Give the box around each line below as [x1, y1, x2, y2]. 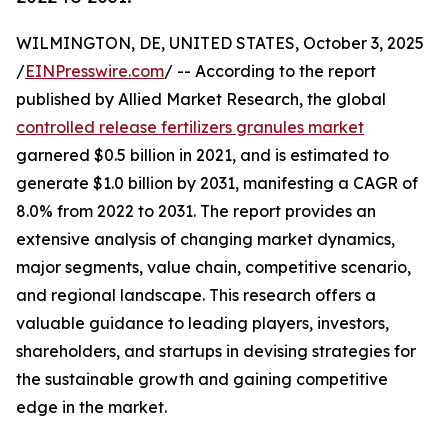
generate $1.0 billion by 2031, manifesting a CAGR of [16, 173, 418, 194]
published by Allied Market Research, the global [16, 89, 386, 110]
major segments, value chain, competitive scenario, [16, 257, 411, 278]
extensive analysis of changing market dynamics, [16, 229, 395, 250]
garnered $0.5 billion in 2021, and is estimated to [16, 145, 389, 166]
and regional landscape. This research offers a [16, 285, 376, 306]
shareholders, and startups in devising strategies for [16, 341, 416, 362]
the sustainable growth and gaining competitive [16, 369, 388, 390]
